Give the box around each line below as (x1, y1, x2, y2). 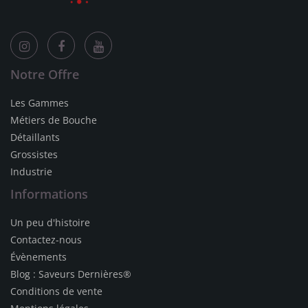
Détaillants (10, 131, 60, 144)
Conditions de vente (10, 285, 102, 298)
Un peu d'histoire (10, 216, 90, 229)
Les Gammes (10, 96, 69, 109)
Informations (10, 186, 88, 202)
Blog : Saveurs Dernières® (10, 267, 131, 280)
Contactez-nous (10, 233, 82, 246)
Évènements (10, 250, 67, 263)
